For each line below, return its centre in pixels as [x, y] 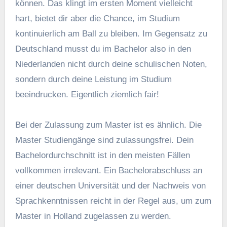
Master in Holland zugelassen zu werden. [93, 216]
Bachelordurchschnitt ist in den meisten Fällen [102, 156]
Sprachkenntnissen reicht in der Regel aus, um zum [113, 201]
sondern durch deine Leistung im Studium [93, 80]
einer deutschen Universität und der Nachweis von [110, 186]
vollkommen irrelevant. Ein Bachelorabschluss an [108, 171]
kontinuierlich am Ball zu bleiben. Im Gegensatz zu [111, 34]
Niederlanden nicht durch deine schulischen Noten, [111, 64]
